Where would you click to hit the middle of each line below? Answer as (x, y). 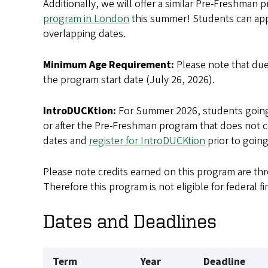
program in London (86, 19)
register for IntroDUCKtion (147, 141)
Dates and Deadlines (130, 220)
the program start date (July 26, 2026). (129, 80)
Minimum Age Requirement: (110, 65)
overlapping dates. (84, 33)
